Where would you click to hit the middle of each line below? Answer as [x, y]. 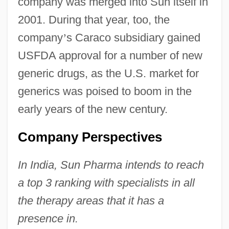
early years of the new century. [93, 109]
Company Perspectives [90, 137]
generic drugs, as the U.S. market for [108, 73]
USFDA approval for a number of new [110, 55]
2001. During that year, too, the [94, 19]
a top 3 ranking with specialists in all [106, 182]
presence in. [48, 218]
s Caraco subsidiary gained [133, 37]
